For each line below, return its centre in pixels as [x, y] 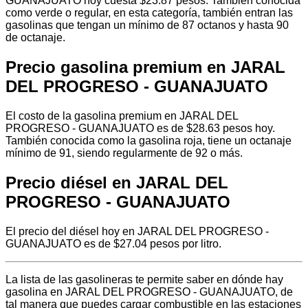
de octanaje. [35, 37]
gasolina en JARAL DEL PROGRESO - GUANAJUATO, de [149, 291]
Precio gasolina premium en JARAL [145, 67]
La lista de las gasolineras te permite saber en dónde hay [144, 279]
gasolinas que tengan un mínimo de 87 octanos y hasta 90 [147, 25]
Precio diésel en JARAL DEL [117, 182]
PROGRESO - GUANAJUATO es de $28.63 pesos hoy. [140, 128]
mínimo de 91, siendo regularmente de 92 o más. [124, 153]
